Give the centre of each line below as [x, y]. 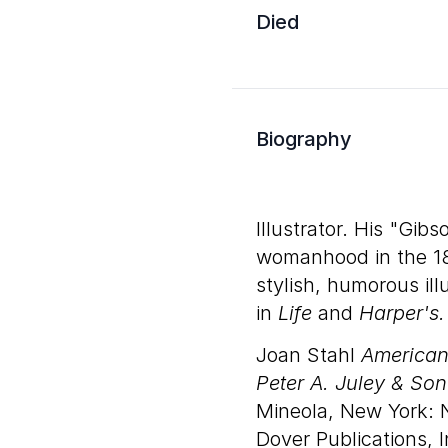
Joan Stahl [308, 355]
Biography [304, 139]
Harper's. [402, 313]
